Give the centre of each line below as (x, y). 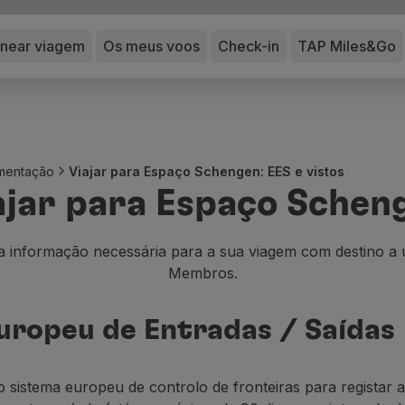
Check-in (249, 46)
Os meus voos (151, 46)
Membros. (202, 273)
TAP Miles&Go (347, 46)
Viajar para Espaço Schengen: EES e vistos (207, 171)
